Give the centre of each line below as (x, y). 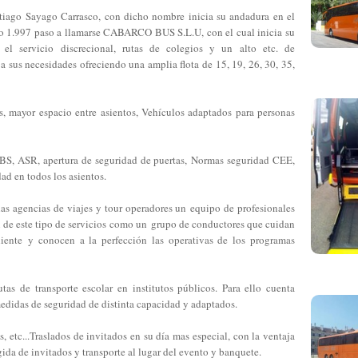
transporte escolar (74, 288)
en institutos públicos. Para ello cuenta (206, 288)
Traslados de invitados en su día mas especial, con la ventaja (162, 336)
